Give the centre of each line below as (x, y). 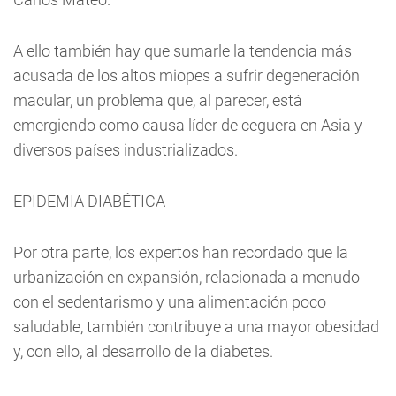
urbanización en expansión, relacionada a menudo (187, 277)
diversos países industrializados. (126, 150)
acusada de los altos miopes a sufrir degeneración (187, 76)
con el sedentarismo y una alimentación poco (170, 302)
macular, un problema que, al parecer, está (158, 100)
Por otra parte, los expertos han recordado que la (181, 252)
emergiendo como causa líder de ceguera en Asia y (188, 125)
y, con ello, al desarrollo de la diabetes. (143, 351)
